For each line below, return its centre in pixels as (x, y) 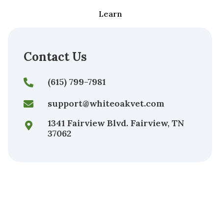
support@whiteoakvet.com (106, 104)
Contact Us (55, 57)
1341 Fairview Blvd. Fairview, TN (116, 123)
